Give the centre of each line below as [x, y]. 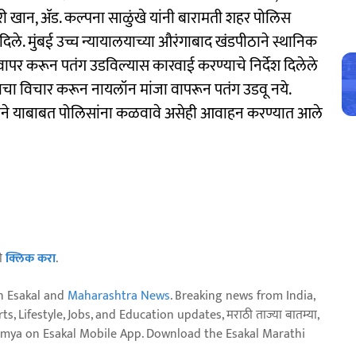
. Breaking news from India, [242, 296]
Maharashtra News [119, 296]
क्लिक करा [31, 258]
